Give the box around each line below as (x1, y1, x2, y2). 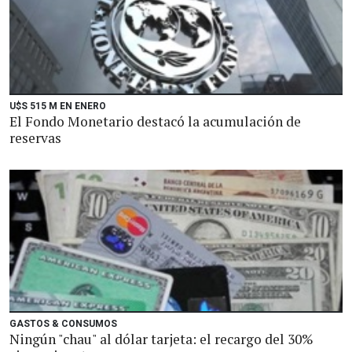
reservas (9, 129, 61, 147)
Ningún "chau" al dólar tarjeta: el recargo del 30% (9, 330, 313, 348)
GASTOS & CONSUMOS (9, 318, 117, 329)
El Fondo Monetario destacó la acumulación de (9, 112, 301, 130)
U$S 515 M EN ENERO (9, 101, 106, 112)
